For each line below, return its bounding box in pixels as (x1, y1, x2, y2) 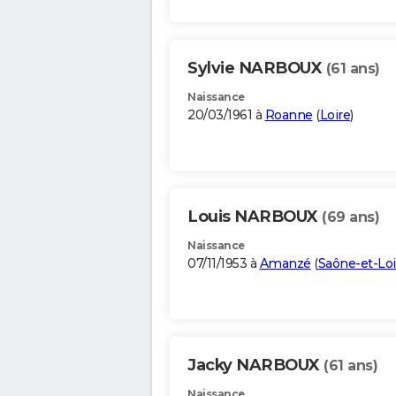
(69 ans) (322, 209, 379, 226)
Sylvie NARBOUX (187, 58, 326, 79)
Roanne (264, 107, 313, 124)
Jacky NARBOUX (187, 355, 324, 376)
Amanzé (259, 255, 311, 272)
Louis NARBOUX (187, 207, 322, 227)
